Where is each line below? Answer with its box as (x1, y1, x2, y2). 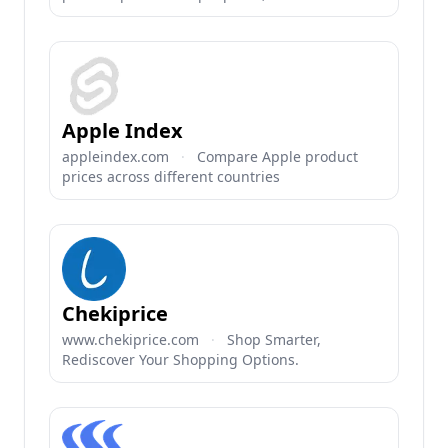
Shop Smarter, (227, 330, 321, 349)
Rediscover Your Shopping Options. (62, 350, 299, 369)
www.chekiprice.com (62, 330, 199, 349)
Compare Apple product (197, 147, 358, 166)
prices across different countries (62, 167, 280, 186)
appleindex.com (62, 147, 169, 166)
